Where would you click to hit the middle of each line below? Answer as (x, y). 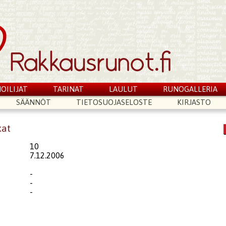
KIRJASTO (194, 102)
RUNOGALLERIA (190, 89)
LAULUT (123, 89)
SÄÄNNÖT (34, 102)
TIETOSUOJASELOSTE (114, 102)
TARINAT (69, 89)
